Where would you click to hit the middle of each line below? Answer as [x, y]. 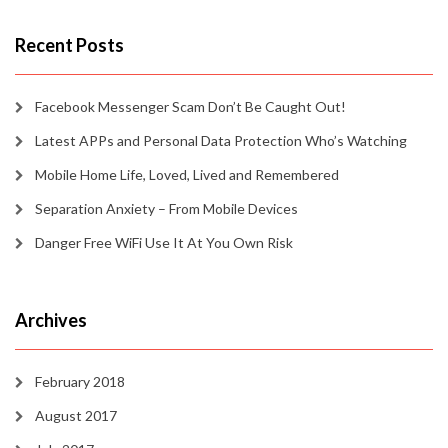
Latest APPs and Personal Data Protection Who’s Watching [221, 140]
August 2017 [76, 415]
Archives [51, 320]
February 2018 [80, 381]
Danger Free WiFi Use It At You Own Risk [164, 242]
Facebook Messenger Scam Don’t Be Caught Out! [190, 106]
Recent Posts [69, 45]
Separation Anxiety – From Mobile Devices [166, 208]
